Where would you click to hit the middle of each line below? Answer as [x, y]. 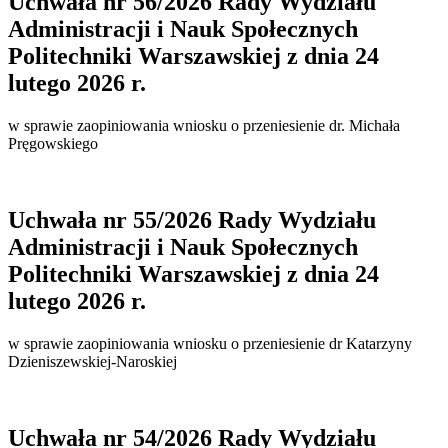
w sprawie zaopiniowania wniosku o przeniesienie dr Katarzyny [210, 344]
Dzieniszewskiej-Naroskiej [92, 362]
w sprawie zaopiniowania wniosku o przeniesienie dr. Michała [204, 126]
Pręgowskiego [53, 144]
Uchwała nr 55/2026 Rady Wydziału [192, 220]
